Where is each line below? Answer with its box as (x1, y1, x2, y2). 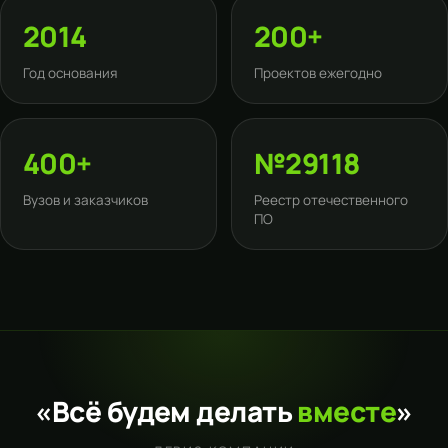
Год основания (23, 64, 117, 82)
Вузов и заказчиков (23, 191, 148, 209)
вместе (297, 392, 397, 430)
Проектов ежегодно (254, 64, 382, 82)
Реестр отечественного (254, 191, 408, 209)
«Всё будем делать (35, 392, 298, 430)
